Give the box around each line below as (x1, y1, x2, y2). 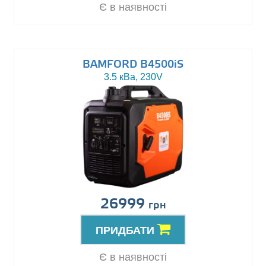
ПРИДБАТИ (96, 224, 157, 237)
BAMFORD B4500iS (83, 58, 183, 72)
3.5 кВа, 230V (103, 72, 163, 83)
